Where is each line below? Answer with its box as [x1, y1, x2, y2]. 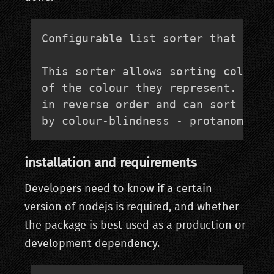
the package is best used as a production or [24, 220, 246, 232]
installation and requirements [24, 157, 197, 170]
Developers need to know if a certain [24, 183, 212, 195]
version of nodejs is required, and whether [24, 202, 239, 213]
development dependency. [24, 239, 160, 250]
